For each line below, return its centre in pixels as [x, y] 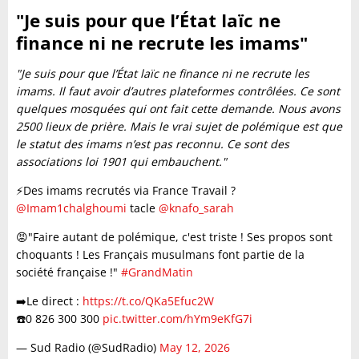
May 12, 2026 [195, 348]
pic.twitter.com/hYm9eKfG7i [177, 319]
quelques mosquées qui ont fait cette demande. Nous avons [178, 109]
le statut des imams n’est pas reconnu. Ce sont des [153, 144]
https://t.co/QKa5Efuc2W [148, 301]
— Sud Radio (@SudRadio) [88, 348]
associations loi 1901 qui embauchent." [121, 162]
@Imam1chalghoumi [71, 208]
